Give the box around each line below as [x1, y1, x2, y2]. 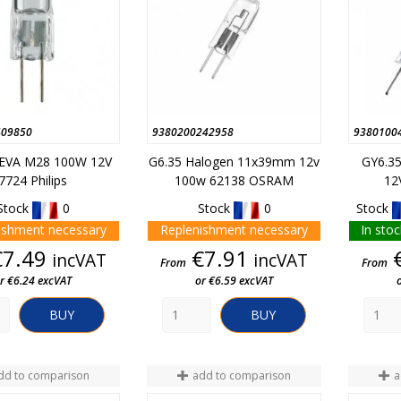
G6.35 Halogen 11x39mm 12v [149, 153, 320, 171]
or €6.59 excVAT [195, 272, 273, 288]
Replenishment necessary [160, 220, 308, 238]
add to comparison [192, 368, 292, 384]
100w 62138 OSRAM [175, 172, 294, 190]
